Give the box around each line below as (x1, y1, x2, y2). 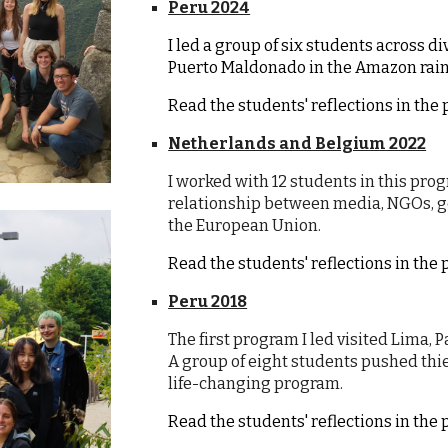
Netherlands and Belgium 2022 (168, 134, 427, 153)
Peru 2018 (168, 292, 248, 311)
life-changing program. (168, 374, 347, 393)
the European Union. (168, 216, 322, 235)
